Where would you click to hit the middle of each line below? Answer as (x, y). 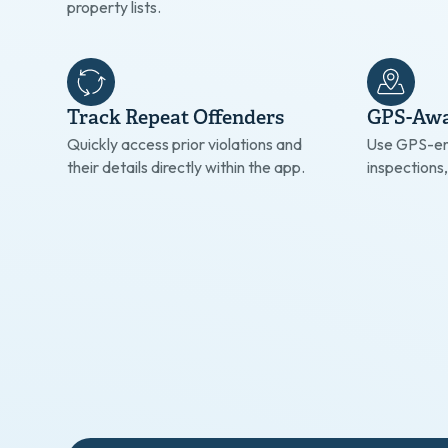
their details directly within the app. (186, 166)
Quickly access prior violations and (185, 143)
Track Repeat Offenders (176, 118)
